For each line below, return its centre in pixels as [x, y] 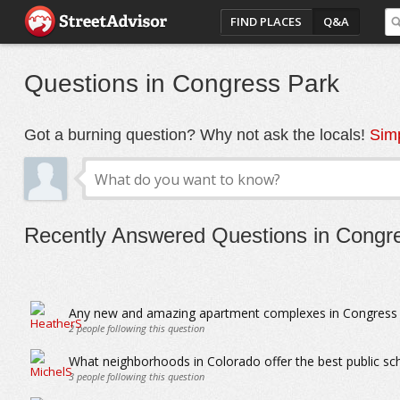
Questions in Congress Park [181, 83]
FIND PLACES [267, 21]
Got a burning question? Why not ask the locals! [196, 135]
